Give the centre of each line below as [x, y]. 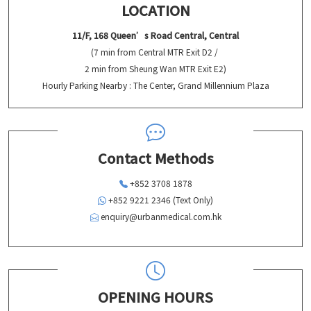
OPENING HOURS [155, 297]
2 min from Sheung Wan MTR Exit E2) [155, 69]
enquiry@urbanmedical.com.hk [161, 217]
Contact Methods [155, 158]
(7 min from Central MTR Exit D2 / [155, 52]
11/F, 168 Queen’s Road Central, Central [155, 35]
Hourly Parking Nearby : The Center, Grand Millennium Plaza [155, 85]
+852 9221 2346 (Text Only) [160, 200]
